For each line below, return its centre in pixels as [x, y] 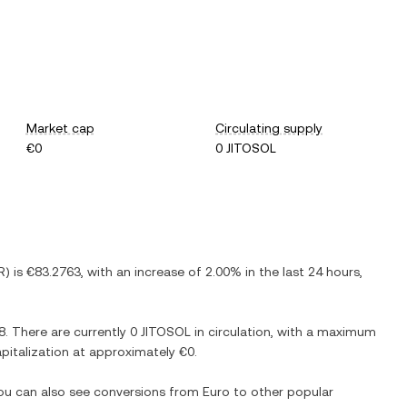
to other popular [282, 392]
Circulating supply [269, 128]
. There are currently [68, 332]
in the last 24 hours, [302, 272]
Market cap [60, 128]
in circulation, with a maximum [283, 332]
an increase [150, 272]
